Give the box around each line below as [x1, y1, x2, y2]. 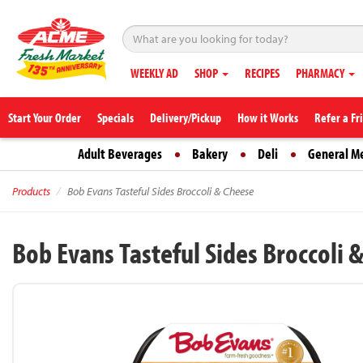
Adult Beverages [78, 144, 162, 163]
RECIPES [245, 65, 280, 81]
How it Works [237, 109, 298, 126]
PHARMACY [296, 65, 347, 81]
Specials [97, 109, 134, 126]
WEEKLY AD [130, 65, 178, 81]
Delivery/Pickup [150, 109, 221, 126]
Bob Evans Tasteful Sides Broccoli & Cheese [67, 184, 254, 199]
